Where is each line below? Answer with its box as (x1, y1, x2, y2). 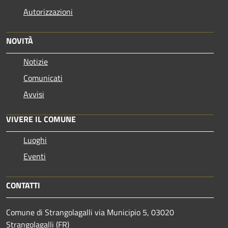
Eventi (23, 150, 46, 162)
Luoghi (23, 133, 47, 146)
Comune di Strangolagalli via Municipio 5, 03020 (6, 206, 174, 218)
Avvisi (23, 88, 44, 100)
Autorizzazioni (23, 5, 73, 18)
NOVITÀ (6, 34, 33, 47)
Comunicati (23, 71, 63, 84)
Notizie (23, 55, 48, 68)
